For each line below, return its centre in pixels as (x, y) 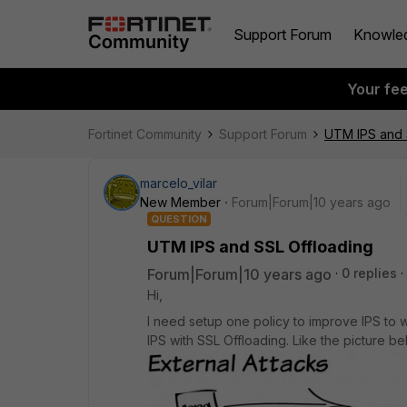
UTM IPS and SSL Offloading (260, 247)
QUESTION (179, 219)
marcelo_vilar (179, 183)
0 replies (369, 273)
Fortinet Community (145, 134)
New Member (180, 202)
